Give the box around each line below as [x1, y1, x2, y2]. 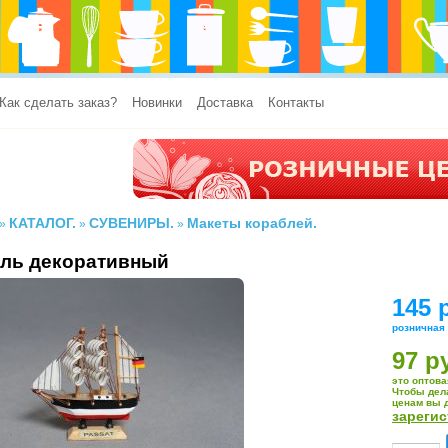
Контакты [268, 95, 324, 110]
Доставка [197, 95, 253, 110]
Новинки [132, 95, 182, 110]
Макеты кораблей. [187, 216, 317, 231]
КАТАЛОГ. [9, 216, 76, 231]
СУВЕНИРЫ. [89, 216, 174, 231]
